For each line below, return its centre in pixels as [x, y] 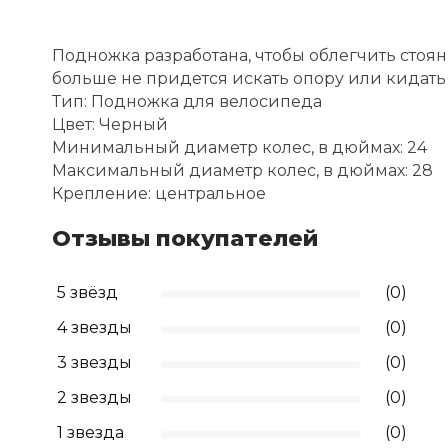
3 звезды [94, 362]
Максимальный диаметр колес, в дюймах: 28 [242, 170]
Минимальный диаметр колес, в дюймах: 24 [239, 147]
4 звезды [94, 327]
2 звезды [94, 397]
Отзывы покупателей [185, 238]
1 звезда [90, 432]
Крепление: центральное [159, 193]
